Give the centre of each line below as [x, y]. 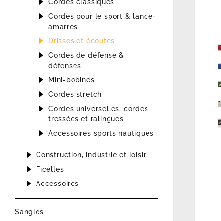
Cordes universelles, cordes [98, 109]
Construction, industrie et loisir [91, 155]
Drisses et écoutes [82, 41]
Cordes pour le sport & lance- [102, 17]
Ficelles [50, 169]
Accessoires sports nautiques [101, 133]
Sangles [29, 212]
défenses [65, 66]
